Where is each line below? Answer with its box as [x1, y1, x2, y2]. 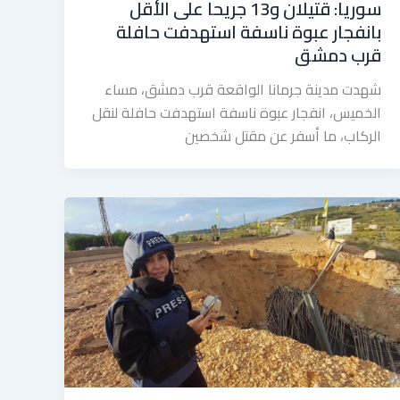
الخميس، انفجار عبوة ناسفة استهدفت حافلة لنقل [91, 98, 381, 126]
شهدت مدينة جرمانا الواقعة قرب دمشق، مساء [104, 75, 381, 103]
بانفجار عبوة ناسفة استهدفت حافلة [115, 14, 381, 48]
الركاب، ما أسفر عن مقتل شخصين [184, 121, 381, 149]
